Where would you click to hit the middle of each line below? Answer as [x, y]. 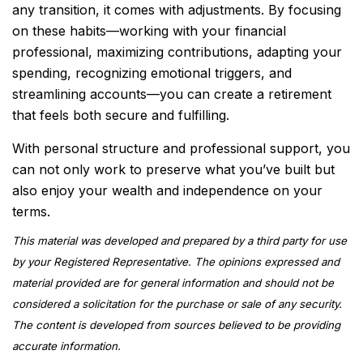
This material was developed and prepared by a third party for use [179, 240]
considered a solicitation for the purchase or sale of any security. [177, 303]
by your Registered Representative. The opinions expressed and [176, 261]
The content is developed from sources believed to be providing [176, 325]
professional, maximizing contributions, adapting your [177, 52]
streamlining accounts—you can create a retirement [172, 94]
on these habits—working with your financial [149, 31]
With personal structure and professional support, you [181, 148]
